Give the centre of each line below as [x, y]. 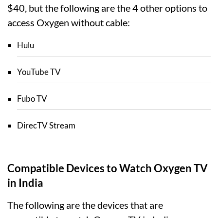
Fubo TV [32, 98]
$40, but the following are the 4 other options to [107, 8]
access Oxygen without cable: [69, 22]
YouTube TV [39, 72]
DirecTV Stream [46, 125]
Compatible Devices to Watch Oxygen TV [108, 168]
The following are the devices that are [85, 205]
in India [25, 182]
